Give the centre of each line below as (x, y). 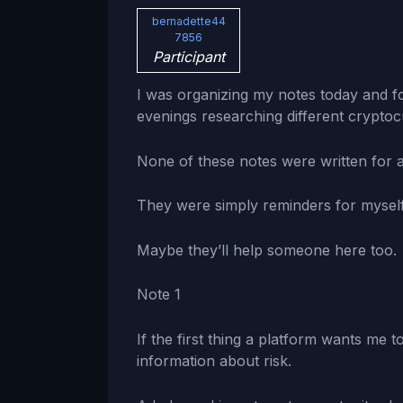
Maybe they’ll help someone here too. (267, 250)
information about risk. (214, 360)
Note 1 (159, 295)
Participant (188, 57)
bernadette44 (188, 21)
